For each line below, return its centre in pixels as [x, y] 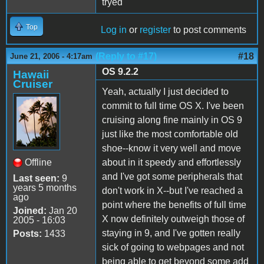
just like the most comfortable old [170, 134]
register [155, 29]
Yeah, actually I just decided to [165, 91]
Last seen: [36, 178]
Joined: [30, 210]
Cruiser [33, 84]
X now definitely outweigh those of [173, 219]
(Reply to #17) [126, 56]
